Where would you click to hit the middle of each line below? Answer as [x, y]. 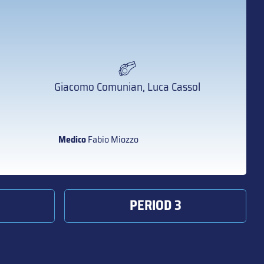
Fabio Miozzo [112, 139]
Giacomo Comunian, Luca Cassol [127, 87]
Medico [72, 139]
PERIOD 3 [155, 206]
